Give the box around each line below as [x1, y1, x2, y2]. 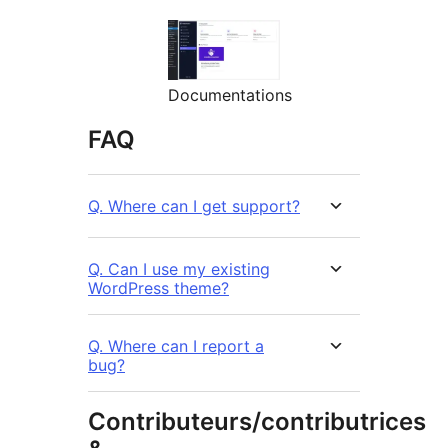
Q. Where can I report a [88, 336, 264, 357]
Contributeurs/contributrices [88, 407, 426, 437]
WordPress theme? [88, 278, 229, 299]
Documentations [168, 85, 292, 106]
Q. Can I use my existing [88, 259, 270, 280]
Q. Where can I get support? [88, 196, 300, 217]
